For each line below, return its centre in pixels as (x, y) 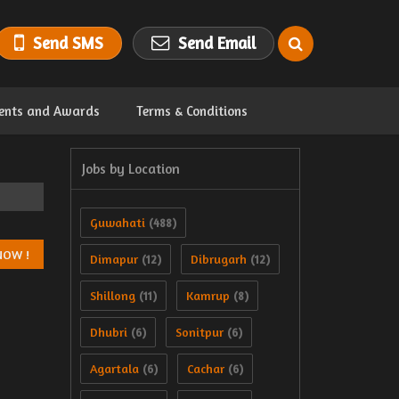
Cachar (206, 368)
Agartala (114, 368)
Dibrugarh (219, 259)
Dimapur (114, 259)
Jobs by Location (131, 169)
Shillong (113, 295)
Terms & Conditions (192, 111)
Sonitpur (199, 332)
